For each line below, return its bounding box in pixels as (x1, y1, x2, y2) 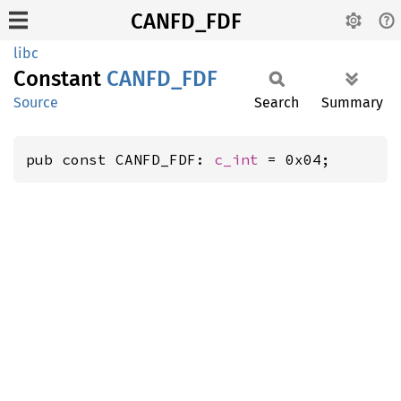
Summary (321, 94, 383, 111)
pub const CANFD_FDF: (26, 150, 214, 168)
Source (13, 94, 58, 111)
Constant (13, 66, 107, 91)
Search (254, 94, 299, 111)
